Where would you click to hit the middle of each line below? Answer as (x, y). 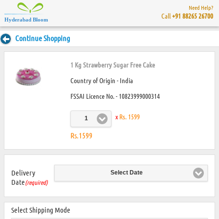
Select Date (127, 173)
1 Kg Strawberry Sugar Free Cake (112, 64)
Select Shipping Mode (41, 209)
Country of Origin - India (101, 80)
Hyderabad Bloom (26, 20)
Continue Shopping (43, 38)
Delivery (23, 173)
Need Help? (201, 7)
